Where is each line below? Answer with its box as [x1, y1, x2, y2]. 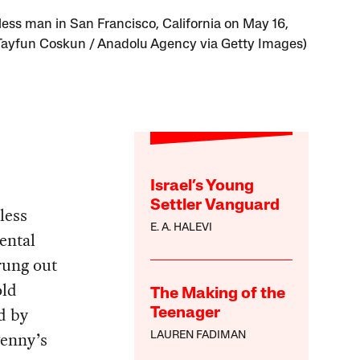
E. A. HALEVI [150, 222, 213, 235]
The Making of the [150, 286, 286, 303]
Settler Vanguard [150, 198, 280, 215]
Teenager [150, 305, 221, 322]
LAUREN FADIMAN [150, 329, 247, 342]
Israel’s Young [150, 178, 255, 195]
